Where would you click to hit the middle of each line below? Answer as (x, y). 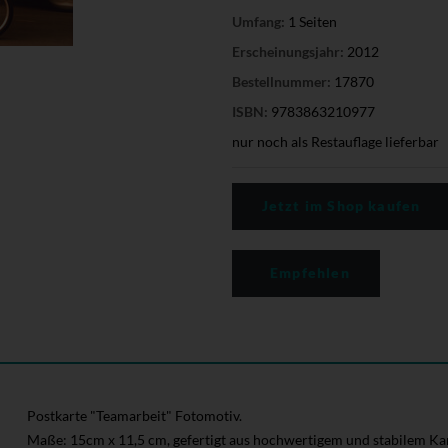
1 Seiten (310, 21)
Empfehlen (307, 272)
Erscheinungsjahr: (287, 51)
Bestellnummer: (281, 81)
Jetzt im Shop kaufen (341, 205)
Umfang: (258, 21)
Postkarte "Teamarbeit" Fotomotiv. (134, 415)
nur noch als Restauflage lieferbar (335, 141)
